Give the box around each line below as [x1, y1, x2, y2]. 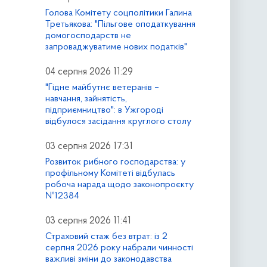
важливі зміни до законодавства [45, 254, 172, 264]
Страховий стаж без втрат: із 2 [45, 231, 167, 241]
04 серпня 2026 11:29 [45, 67, 133, 77]
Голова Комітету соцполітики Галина [45, 8, 192, 18]
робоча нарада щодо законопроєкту [45, 179, 194, 190]
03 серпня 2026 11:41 [45, 216, 131, 226]
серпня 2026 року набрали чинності [45, 243, 193, 253]
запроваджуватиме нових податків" [45, 42, 187, 52]
